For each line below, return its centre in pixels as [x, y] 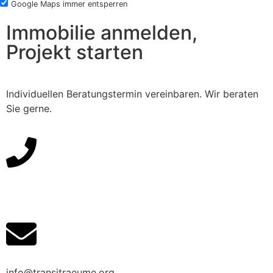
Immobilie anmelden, [102, 32]
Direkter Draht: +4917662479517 [82, 190]
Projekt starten [75, 52]
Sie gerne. [29, 108]
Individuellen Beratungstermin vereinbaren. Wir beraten [132, 94]
